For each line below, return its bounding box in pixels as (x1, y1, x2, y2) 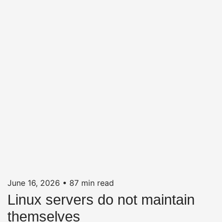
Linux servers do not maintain (7, 192, 195, 208)
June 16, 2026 (7, 178, 60, 188)
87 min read (69, 178, 114, 188)
